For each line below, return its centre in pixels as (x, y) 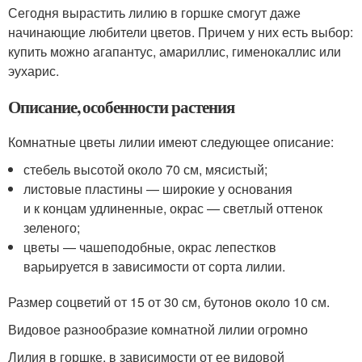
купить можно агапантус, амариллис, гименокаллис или (175, 51)
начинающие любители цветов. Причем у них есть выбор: (181, 32)
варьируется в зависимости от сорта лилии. (155, 266)
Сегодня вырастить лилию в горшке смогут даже (154, 13)
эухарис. (34, 71)
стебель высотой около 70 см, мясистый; (146, 169)
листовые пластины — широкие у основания (158, 189)
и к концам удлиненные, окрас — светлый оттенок (173, 208)
